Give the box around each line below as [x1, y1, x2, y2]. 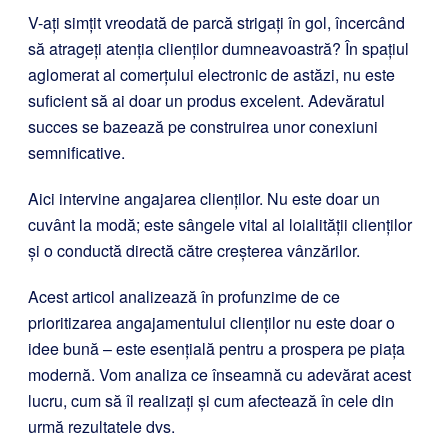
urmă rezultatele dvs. [28, 415, 175, 438]
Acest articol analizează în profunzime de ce [28, 285, 340, 308]
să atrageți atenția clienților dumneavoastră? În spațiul [28, 37, 409, 60]
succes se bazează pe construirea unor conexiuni [28, 115, 378, 138]
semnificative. [28, 141, 125, 164]
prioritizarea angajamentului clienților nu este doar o [28, 311, 395, 334]
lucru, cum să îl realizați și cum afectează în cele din [28, 389, 394, 412]
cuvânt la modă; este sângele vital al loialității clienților [28, 213, 412, 236]
